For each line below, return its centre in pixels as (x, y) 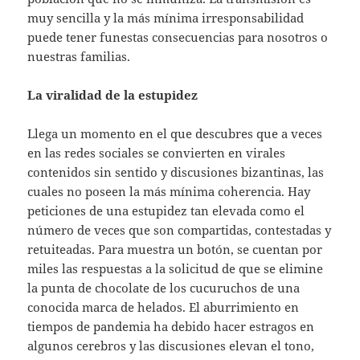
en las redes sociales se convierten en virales (157, 153)
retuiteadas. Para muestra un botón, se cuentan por (175, 250)
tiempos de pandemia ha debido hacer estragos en (171, 327)
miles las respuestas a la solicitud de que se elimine (176, 269)
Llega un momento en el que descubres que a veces (175, 134)
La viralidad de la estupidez (113, 95)
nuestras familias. (79, 57)
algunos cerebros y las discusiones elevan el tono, (171, 346)
